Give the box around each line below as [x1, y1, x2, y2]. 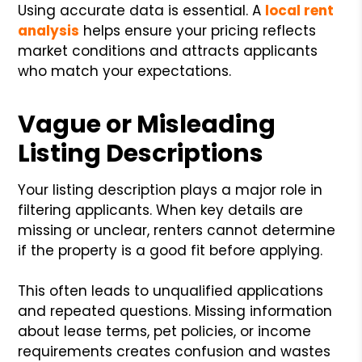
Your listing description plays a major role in [18, 179, 323, 200]
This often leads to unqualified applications [18, 280, 324, 301]
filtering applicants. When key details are [18, 200, 304, 220]
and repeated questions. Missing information [18, 301, 333, 321]
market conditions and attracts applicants [18, 40, 318, 61]
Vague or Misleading [18, 107, 276, 141]
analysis [18, 20, 80, 40]
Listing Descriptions [18, 136, 264, 170]
